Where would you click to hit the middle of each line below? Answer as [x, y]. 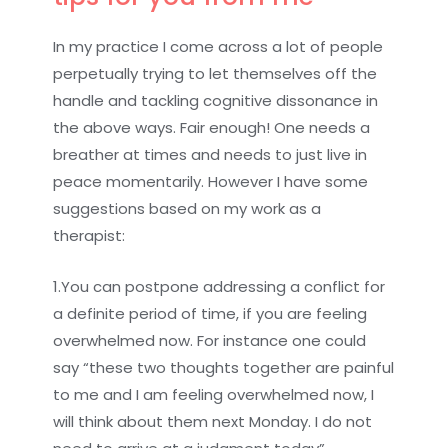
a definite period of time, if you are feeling [210, 313]
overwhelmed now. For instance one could [210, 340]
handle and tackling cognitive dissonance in [216, 100]
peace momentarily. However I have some [211, 181]
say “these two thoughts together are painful [224, 367]
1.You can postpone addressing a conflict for [219, 286]
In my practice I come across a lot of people [218, 46]
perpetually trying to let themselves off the [215, 73]
